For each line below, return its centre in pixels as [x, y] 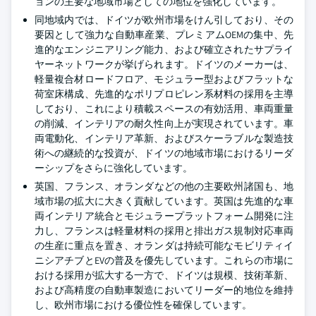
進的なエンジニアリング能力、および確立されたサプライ [164, 50]
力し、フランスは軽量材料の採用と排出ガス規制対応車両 [164, 231]
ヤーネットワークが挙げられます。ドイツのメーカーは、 [164, 65]
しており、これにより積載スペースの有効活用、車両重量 [164, 109]
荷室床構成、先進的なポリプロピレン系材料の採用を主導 [164, 94]
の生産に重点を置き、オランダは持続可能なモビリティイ [164, 246]
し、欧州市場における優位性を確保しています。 [143, 305]
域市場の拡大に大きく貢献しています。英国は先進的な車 [164, 201]
